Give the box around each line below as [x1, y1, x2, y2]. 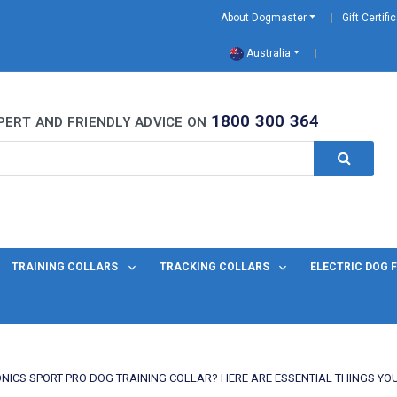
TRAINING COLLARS [12, 261, 121, 274]
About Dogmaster [221, 12, 307, 24]
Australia [244, 47, 291, 59]
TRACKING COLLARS [159, 261, 272, 274]
